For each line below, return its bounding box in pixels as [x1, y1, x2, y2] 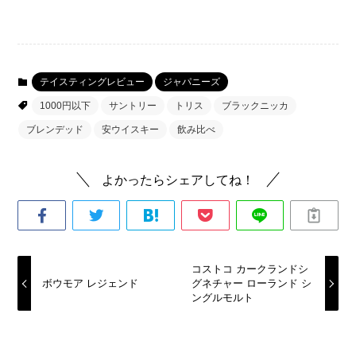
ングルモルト [192, 292, 254, 304]
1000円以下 [40, 100, 91, 112]
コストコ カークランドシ [192, 263, 309, 276]
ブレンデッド [26, 124, 84, 136]
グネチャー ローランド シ [192, 277, 312, 290]
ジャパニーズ [163, 76, 221, 88]
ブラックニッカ [222, 100, 289, 112]
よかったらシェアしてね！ [102, 172, 254, 188]
